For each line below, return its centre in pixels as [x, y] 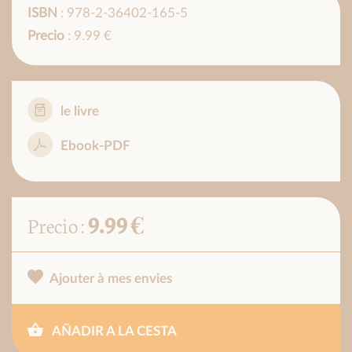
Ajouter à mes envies [111, 279]
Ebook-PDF [95, 146]
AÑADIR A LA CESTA [113, 332]
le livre [80, 112]
